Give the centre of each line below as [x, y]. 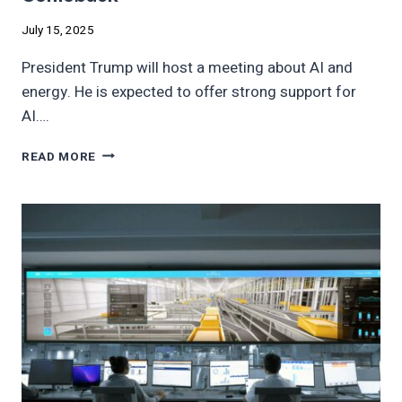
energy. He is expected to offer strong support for [189, 92]
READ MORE [59, 157]
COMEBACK [132, 264]
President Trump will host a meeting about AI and [187, 67]
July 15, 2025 [58, 30]
